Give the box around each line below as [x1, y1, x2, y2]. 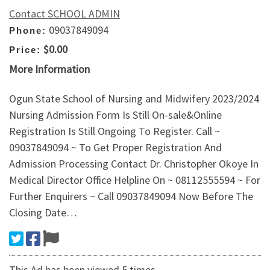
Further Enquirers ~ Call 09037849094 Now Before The [9, 189, 253, 204]
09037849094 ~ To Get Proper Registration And [9, 140, 222, 155]
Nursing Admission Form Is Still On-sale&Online [9, 108, 222, 122]
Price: [9, 45, 41, 55]
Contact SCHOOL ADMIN [9, 6, 120, 20]
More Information [9, 61, 90, 76]
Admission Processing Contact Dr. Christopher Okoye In [9, 157, 259, 171]
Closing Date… [9, 206, 77, 220]
